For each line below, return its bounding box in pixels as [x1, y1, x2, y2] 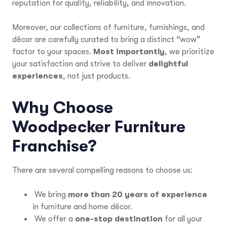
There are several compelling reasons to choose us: [12, 166, 193, 175]
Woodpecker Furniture [12, 118, 185, 137]
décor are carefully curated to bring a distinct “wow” [12, 35, 201, 45]
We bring [32, 190, 68, 200]
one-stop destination [75, 214, 163, 224]
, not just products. [63, 71, 130, 81]
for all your [163, 214, 202, 224]
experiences [12, 71, 63, 81]
